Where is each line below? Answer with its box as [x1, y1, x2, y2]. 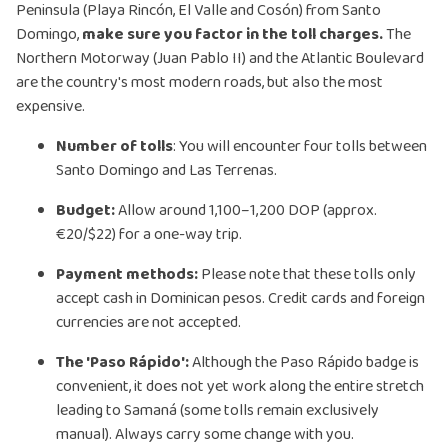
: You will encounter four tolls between [173, 134, 427, 160]
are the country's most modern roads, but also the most [16, 70, 383, 96]
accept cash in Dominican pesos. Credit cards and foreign [56, 286, 425, 312]
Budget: [56, 198, 115, 224]
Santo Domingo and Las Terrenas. [56, 158, 277, 184]
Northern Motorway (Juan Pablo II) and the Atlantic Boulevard [16, 46, 424, 72]
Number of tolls [56, 134, 173, 160]
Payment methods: [56, 262, 198, 288]
